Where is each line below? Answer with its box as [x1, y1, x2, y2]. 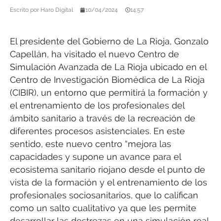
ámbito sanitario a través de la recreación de [10, 112, 195, 123]
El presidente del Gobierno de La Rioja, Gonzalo [10, 36, 209, 46]
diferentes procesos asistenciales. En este [10, 125, 185, 136]
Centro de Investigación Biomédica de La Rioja [10, 74, 205, 85]
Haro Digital [39, 6, 73, 13]
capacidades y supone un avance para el [10, 151, 181, 162]
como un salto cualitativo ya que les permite [10, 202, 196, 213]
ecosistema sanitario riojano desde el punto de [10, 164, 205, 175]
